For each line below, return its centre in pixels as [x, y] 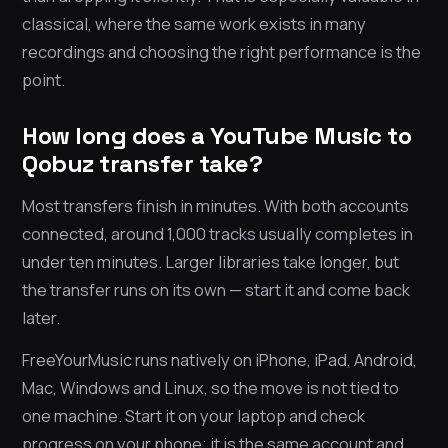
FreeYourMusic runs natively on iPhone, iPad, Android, [219, 360]
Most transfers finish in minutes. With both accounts [215, 206]
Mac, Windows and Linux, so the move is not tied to [210, 388]
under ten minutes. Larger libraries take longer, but [210, 262]
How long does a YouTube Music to [216, 136]
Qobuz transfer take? [142, 164]
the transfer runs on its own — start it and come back [216, 290]
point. [43, 80]
